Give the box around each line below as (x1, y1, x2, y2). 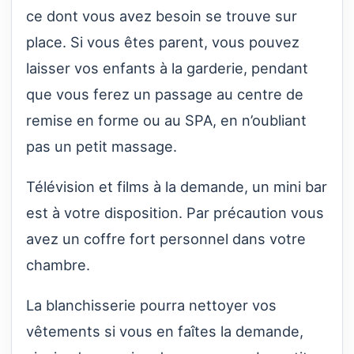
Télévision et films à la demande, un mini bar (26, 178, 327, 196)
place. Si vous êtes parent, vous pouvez (26, 32, 299, 51)
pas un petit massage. (26, 137, 177, 155)
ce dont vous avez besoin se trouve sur (26, 6, 297, 24)
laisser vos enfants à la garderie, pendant (26, 58, 308, 77)
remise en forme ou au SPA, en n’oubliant (26, 111, 307, 129)
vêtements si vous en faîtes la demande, (26, 322, 303, 341)
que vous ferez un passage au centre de (26, 85, 303, 103)
